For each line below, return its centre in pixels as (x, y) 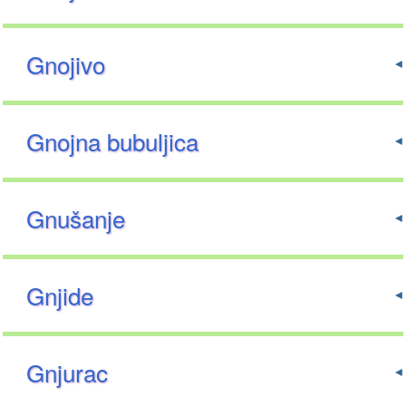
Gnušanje (76, 218)
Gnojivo (66, 64)
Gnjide (60, 295)
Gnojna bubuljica (113, 141)
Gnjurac (68, 372)
